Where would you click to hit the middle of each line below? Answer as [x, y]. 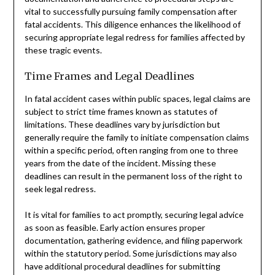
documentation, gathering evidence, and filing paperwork [133, 240]
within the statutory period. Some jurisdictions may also [130, 253]
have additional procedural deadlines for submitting [122, 266]
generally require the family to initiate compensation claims [137, 137]
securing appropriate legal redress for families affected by [134, 37]
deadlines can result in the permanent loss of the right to [133, 176]
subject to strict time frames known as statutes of [121, 111]
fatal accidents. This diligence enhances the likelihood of [132, 24]
